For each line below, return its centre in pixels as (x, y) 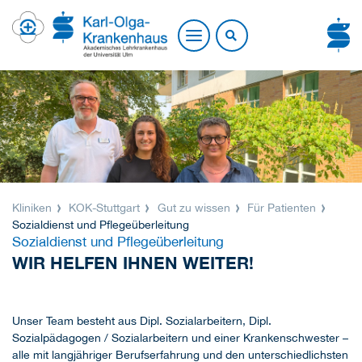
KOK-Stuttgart (105, 208)
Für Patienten (282, 208)
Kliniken (34, 208)
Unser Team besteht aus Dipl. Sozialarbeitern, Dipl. (142, 321)
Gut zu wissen (194, 208)
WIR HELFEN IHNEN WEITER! (133, 263)
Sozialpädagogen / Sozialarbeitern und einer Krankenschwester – (180, 338)
